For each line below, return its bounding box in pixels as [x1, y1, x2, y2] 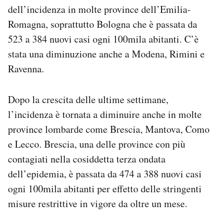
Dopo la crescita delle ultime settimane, [8, 92, 168, 106]
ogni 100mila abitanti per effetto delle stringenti [8, 181, 202, 195]
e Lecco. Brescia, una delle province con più [8, 137, 185, 151]
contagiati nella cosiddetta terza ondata [8, 152, 166, 166]
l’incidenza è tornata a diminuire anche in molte [8, 107, 202, 121]
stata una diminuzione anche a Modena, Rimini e [8, 47, 205, 60]
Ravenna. [8, 61, 44, 75]
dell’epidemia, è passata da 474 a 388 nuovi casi [8, 166, 202, 180]
